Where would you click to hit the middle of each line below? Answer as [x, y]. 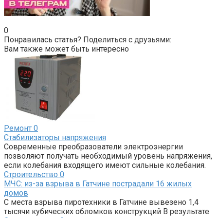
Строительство [31, 174]
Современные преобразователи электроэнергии [93, 147]
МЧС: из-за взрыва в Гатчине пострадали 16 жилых [98, 184]
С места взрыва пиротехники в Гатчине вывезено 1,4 [101, 202]
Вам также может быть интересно [66, 49]
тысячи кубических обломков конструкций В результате [107, 211]
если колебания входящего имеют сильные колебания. [105, 165]
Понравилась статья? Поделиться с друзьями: [88, 40]
